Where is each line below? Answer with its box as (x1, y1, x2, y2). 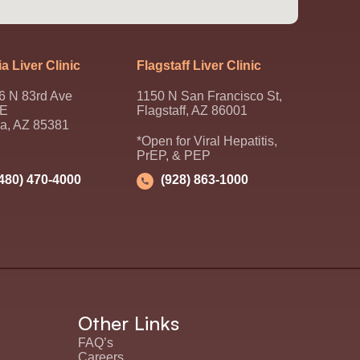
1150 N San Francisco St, (136, 89, 282, 104)
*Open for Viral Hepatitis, (136, 134, 277, 149)
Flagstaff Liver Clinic (136, 59, 261, 73)
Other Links (78, 310, 180, 335)
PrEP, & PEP (136, 149, 211, 163)
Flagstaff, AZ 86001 (136, 104, 247, 118)
